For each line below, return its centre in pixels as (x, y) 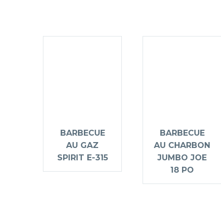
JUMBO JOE (182, 158)
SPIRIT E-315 (82, 158)
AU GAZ (82, 146)
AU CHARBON (182, 146)
